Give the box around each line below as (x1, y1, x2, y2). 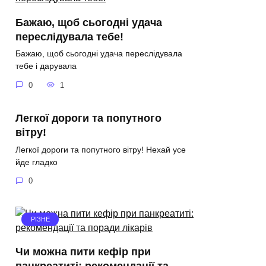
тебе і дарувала (15, 61, 77, 71)
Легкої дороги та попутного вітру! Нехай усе (15, 144, 186, 154)
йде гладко (15, 157, 58, 167)
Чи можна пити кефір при (15, 246, 151, 258)
